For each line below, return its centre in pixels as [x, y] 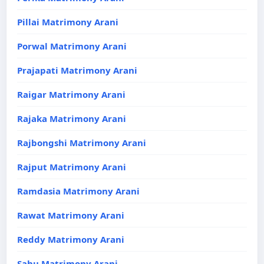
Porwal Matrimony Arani [72, 46]
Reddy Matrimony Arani [71, 239]
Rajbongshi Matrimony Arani [82, 143]
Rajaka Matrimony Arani [72, 118]
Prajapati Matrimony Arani [77, 70]
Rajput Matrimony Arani [72, 167]
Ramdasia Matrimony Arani [78, 191]
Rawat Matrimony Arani [71, 215]
